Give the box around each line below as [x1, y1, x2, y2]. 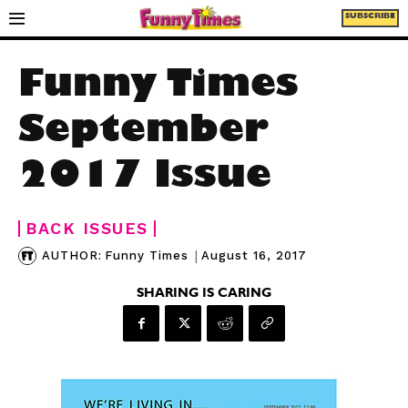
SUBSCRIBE [344, 13, 395, 22]
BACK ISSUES [25, 219, 148, 238]
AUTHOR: [42, 249, 102, 262]
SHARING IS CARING [137, 288, 271, 301]
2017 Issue [18, 162, 271, 199]
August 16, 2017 [201, 248, 307, 262]
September [18, 117, 269, 153]
